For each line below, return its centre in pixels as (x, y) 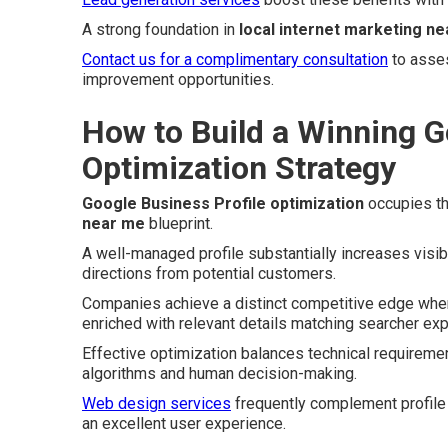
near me (113, 223)
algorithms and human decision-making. (219, 373)
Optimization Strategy (239, 167)
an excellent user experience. (184, 423)
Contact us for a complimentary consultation (235, 59)
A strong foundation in (160, 29)
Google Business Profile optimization (223, 203)
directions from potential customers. (209, 273)
